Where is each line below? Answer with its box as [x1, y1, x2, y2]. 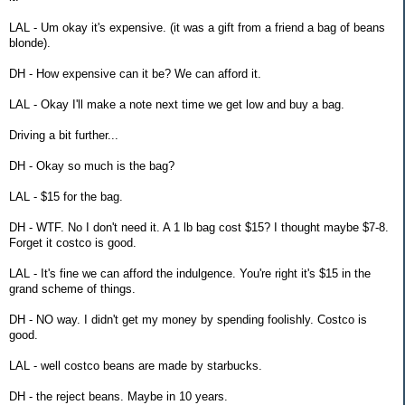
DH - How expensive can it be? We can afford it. [9, 67, 261, 81]
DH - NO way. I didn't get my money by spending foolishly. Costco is [9, 313, 367, 327]
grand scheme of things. [9, 282, 136, 297]
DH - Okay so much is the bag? [9, 159, 174, 174]
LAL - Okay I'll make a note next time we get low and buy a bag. [9, 98, 344, 112]
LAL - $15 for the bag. [9, 190, 123, 204]
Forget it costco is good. [9, 236, 137, 250]
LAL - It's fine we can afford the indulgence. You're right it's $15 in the [9, 267, 371, 281]
